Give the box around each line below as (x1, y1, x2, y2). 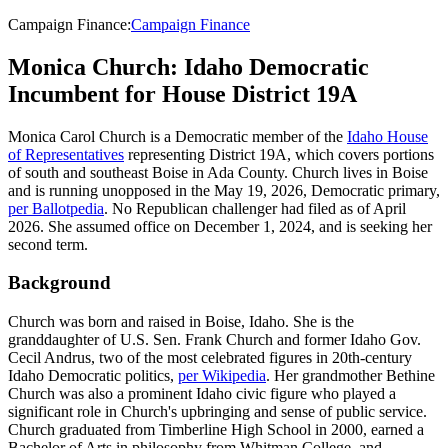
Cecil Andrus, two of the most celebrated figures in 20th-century (8, 349, 412, 367)
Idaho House (347, 127, 428, 145)
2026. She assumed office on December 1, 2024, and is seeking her (8, 217, 432, 235)
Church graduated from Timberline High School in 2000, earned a (8, 421, 424, 439)
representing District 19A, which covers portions (124, 145, 434, 163)
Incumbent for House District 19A (8, 80, 357, 107)
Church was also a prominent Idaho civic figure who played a (8, 385, 396, 403)
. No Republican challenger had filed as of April (104, 199, 406, 217)
